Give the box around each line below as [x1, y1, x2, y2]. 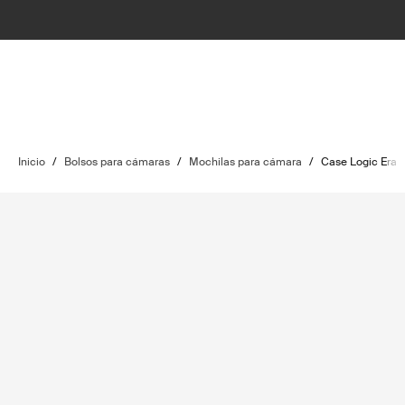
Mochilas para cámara [189, 155, 302, 169]
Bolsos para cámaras [64, 155, 170, 169]
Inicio [18, 155, 45, 169]
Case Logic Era [321, 155, 397, 169]
